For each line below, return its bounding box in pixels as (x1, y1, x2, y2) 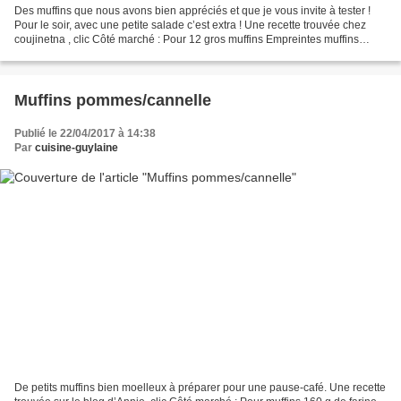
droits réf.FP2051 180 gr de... (14, 47, 155, 61)
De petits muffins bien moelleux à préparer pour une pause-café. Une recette (14, 380, 386, 394)
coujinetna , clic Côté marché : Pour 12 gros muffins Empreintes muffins (14, 33, 359, 47)
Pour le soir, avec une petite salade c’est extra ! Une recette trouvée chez (14, 19, 366, 32)
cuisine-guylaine (35, 141, 118, 155)
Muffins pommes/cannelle (14, 91, 211, 110)
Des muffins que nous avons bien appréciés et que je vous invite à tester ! (14, 4, 371, 18)
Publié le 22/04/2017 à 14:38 (14, 127, 156, 141)
